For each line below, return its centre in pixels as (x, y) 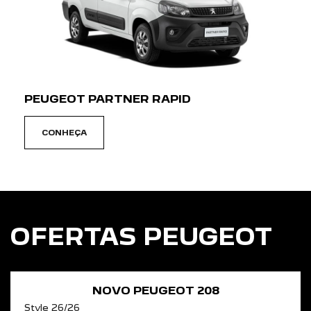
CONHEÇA (64, 133)
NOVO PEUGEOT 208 (155, 291)
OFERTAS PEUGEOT (141, 237)
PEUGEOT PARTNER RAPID (108, 99)
